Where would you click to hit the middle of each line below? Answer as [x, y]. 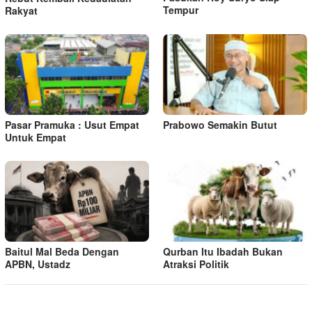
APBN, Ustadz [38, 264]
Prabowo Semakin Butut [220, 125]
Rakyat [21, 11]
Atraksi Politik [196, 264]
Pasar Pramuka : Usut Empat [72, 125]
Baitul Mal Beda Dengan [62, 252]
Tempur [181, 9]
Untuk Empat [36, 138]
